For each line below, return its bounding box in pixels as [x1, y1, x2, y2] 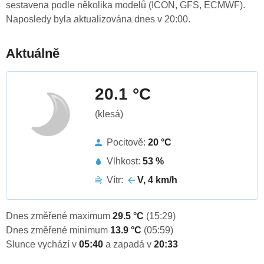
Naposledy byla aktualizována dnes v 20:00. [6, 14, 190, 25]
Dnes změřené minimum [6, 225, 110, 236]
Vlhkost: [107, 156, 143, 167]
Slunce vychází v [6, 239, 79, 250]
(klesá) [95, 109, 123, 120]
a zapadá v [105, 239, 154, 250]
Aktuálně [6, 46, 60, 61]
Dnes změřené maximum [6, 211, 113, 222]
